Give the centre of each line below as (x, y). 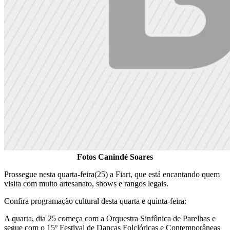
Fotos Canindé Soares (115, 157)
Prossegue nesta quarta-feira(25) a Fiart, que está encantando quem (112, 174)
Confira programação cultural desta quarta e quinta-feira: (95, 201)
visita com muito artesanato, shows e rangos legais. (86, 183)
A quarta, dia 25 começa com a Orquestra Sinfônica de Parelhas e (110, 218)
